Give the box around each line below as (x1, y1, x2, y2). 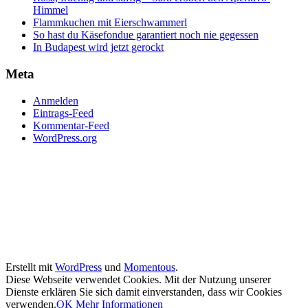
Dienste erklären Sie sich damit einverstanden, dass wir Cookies (5, 285, 282, 298)
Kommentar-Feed (33, 119, 109, 131)
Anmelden (33, 94, 78, 107)
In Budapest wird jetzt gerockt (33, 41, 164, 54)
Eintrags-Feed (33, 107, 93, 119)
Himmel (33, 4, 68, 16)
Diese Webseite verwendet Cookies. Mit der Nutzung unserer (5, 273, 271, 285)
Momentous (124, 261, 175, 273)
